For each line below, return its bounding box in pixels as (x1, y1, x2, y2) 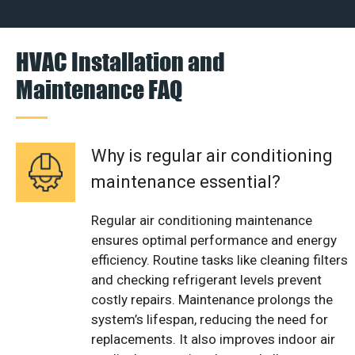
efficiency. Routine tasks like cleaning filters (91, 251, 348, 268)
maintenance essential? (91, 171, 281, 192)
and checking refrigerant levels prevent (91, 271, 322, 288)
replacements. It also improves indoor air (91, 330, 335, 347)
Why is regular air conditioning (91, 145, 333, 166)
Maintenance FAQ (16, 74, 182, 104)
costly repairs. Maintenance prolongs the (91, 291, 333, 307)
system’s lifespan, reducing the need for (91, 311, 328, 327)
